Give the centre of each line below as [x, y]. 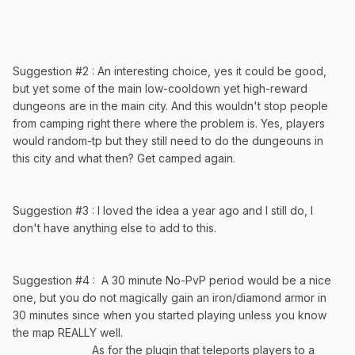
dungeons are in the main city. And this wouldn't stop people [170, 105]
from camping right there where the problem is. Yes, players [169, 123]
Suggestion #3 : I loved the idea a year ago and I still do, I [163, 210]
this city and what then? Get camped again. [124, 158]
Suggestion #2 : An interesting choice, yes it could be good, [170, 71]
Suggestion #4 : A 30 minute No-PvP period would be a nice [172, 280]
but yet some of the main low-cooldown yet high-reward [160, 88]
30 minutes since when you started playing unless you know [170, 315]
